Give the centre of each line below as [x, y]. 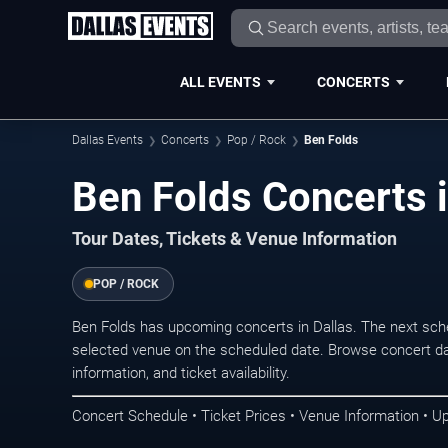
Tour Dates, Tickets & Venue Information [234, 239]
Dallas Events [107, 140]
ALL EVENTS [220, 81]
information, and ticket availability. [181, 373]
